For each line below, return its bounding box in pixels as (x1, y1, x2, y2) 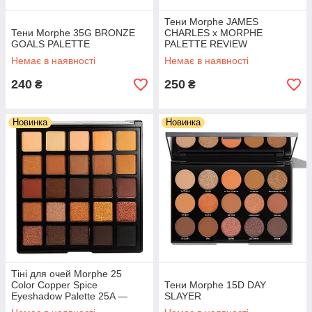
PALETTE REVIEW (164, 38, 247, 49)
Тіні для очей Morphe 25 (11, 268, 122, 279)
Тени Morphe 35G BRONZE (11, 27, 135, 38)
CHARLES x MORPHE (164, 27, 263, 38)
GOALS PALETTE (11, 38, 90, 49)
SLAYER (164, 290, 201, 302)
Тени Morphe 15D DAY (164, 279, 266, 290)
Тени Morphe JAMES (164, 16, 258, 27)
